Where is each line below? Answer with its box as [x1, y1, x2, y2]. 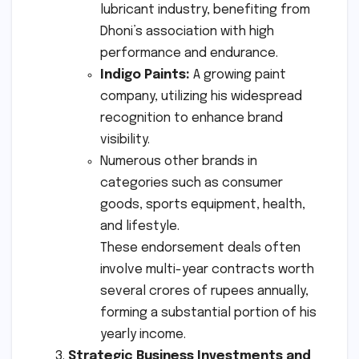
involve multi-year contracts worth [100, 262, 314, 276]
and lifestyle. [100, 219, 179, 233]
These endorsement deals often [100, 240, 301, 255]
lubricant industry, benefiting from [100, 2, 310, 17]
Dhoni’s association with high [100, 24, 274, 38]
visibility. [100, 132, 150, 147]
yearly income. [100, 327, 186, 341]
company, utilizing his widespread [100, 89, 302, 103]
